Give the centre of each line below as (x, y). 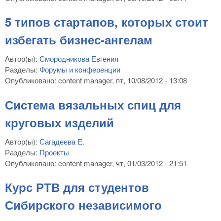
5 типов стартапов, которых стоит (107, 22)
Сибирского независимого (83, 205)
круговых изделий (59, 122)
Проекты (54, 152)
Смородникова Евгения (79, 59)
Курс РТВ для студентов (77, 187)
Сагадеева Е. (62, 141)
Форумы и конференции (80, 70)
